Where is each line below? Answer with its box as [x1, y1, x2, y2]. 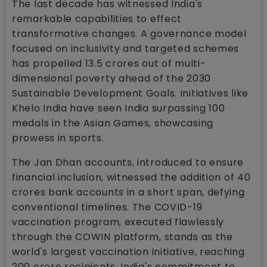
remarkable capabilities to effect [12, 11, 182, 26]
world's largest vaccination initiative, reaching [12, 244, 245, 259]
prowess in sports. [12, 131, 104, 145]
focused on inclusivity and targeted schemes [12, 41, 240, 55]
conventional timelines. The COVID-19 [12, 200, 203, 214]
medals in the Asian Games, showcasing [12, 116, 213, 130]
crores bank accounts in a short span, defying [12, 185, 245, 199]
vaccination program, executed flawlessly [12, 215, 225, 229]
